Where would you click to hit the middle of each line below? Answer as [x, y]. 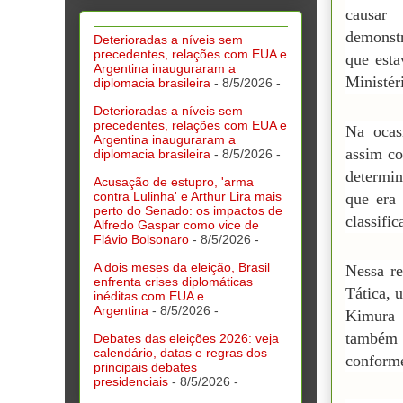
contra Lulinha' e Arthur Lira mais [188, 196]
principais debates [145, 367]
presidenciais [131, 381]
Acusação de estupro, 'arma [174, 181]
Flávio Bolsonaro [141, 239]
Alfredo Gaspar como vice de [176, 224]
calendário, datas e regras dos [180, 352]
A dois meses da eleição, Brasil [182, 267]
